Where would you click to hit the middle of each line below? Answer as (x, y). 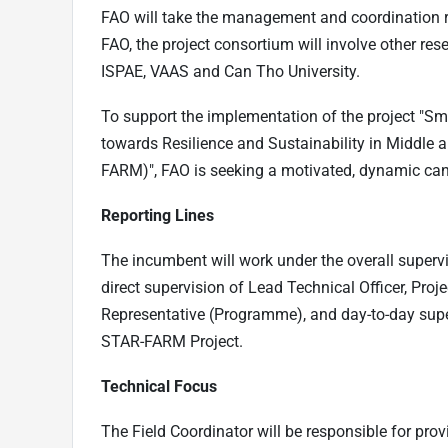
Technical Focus (159, 386)
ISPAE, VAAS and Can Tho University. (230, 71)
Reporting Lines (157, 215)
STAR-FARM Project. (172, 341)
